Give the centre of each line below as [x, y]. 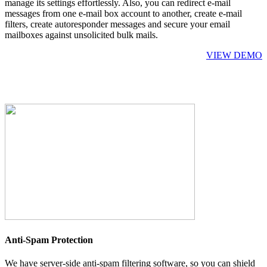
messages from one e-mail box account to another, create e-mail [123, 13]
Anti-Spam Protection [49, 240]
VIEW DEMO [234, 55]
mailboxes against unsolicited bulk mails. [81, 35]
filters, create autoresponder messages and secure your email [117, 24]
